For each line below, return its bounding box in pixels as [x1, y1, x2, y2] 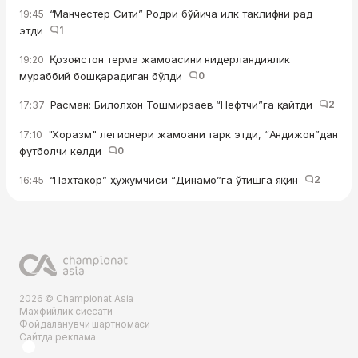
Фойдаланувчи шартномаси [19, 318, 151, 330]
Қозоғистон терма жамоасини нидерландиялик [46, 52, 291, 66]
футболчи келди [19, 144, 108, 157]
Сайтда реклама [19, 331, 97, 343]
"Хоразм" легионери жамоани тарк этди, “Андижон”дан [44, 127, 338, 141]
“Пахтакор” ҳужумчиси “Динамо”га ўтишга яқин [46, 173, 305, 186]
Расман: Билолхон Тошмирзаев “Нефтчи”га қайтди [46, 97, 319, 111]
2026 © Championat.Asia [19, 292, 134, 304]
